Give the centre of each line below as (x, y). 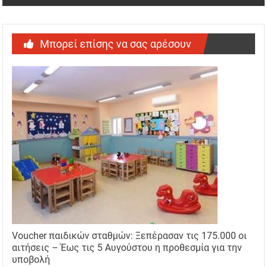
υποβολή (31, 260)
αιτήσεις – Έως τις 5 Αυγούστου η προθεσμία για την (127, 248)
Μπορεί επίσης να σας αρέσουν (116, 44)
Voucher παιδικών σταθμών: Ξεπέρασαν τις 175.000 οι (130, 236)
